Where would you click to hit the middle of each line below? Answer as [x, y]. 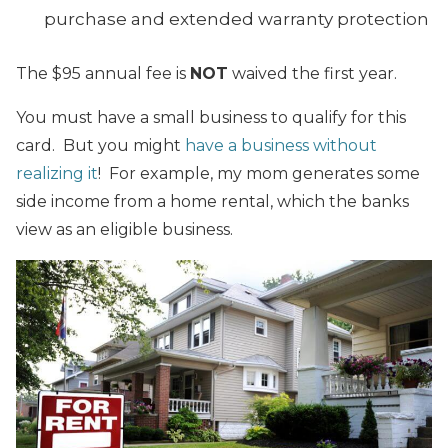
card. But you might [100, 145]
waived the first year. [312, 73]
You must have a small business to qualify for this [211, 117]
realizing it [57, 173]
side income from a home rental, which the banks [212, 201]
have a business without [281, 145]
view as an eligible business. [124, 229]
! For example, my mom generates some [259, 173]
